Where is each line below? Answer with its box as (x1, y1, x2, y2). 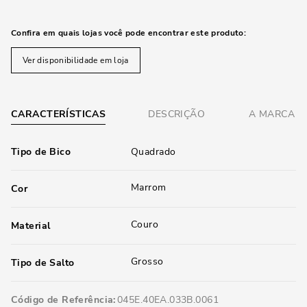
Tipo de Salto (11, 256, 75, 269)
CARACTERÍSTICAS (11, 107, 106, 121)
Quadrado (131, 145, 176, 158)
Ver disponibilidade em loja (23, 55, 129, 66)
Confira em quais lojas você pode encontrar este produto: (11, 27, 247, 38)
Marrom (131, 181, 167, 194)
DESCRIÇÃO (148, 108, 206, 121)
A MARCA (249, 108, 295, 121)
